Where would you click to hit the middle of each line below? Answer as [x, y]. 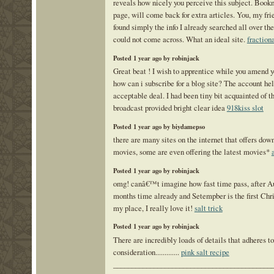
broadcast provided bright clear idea [170, 107]
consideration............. [147, 252]
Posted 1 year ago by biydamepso [159, 126]
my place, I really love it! [154, 208]
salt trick [208, 208]
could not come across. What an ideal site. [180, 39]
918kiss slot [245, 107]
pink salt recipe [205, 252]
